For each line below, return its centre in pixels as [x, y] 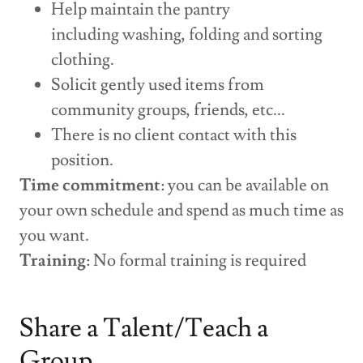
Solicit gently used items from [158, 85]
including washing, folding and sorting [187, 34]
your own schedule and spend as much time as [181, 210]
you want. [56, 235]
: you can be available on [245, 185]
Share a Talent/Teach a [144, 328]
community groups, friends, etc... [169, 110]
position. [84, 160]
